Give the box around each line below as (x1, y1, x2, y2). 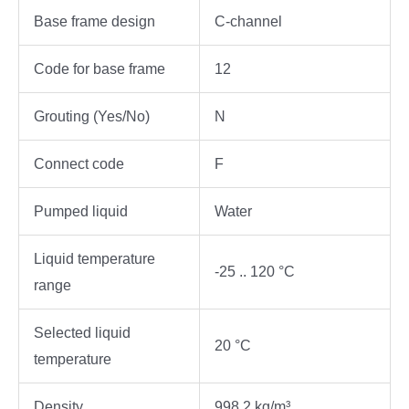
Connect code (34, 156, 124, 173)
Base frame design (34, 14, 155, 30)
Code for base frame (34, 61, 165, 78)
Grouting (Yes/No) (34, 109, 150, 125)
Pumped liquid (34, 204, 128, 220)
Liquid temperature (34, 251, 155, 267)
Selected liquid (34, 325, 131, 341)
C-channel (215, 14, 282, 30)
